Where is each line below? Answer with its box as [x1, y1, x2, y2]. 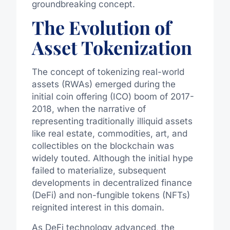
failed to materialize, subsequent [31, 165, 166, 176]
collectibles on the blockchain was [31, 141, 174, 151]
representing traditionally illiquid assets [31, 116, 193, 127]
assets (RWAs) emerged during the [31, 79, 176, 90]
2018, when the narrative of [31, 104, 146, 114]
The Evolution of [31, 15, 171, 40]
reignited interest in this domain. [31, 202, 164, 213]
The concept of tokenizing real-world [31, 67, 184, 78]
